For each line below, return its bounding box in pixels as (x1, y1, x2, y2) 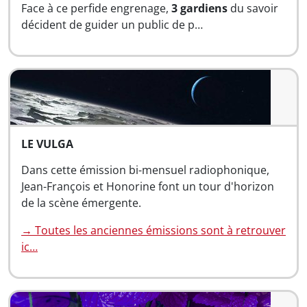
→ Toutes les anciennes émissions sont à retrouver (21, 223, 286, 238)
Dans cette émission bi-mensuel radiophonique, (21, 162, 269, 177)
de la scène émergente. (21, 195, 141, 210)
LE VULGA (21, 136, 73, 151)
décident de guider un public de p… (21, 17, 203, 32)
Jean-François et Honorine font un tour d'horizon (21, 179, 274, 194)
